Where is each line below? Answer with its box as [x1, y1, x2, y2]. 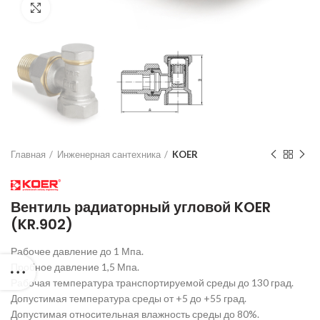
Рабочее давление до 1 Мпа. [11, 245, 144, 258]
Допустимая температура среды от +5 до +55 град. [11, 292, 246, 305]
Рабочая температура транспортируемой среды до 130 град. [11, 276, 294, 289]
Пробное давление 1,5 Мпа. [11, 261, 139, 274]
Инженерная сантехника [57, 149, 161, 161]
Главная [11, 149, 46, 161]
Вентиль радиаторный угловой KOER [11, 197, 271, 218]
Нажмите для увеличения [50, 2, 166, 14]
